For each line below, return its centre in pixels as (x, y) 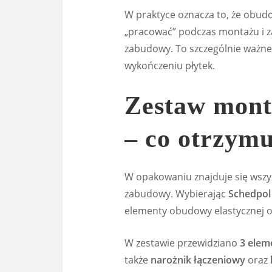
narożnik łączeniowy (198, 260)
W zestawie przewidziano (182, 243)
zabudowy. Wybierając (176, 194)
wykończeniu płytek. (170, 65)
